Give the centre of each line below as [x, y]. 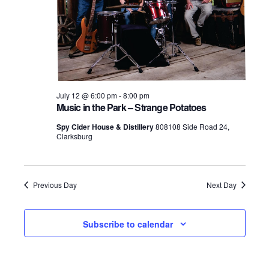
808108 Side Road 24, [192, 127]
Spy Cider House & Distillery [106, 127]
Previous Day [55, 185]
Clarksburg [74, 136]
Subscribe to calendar [128, 224]
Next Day [221, 185]
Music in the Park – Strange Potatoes [131, 107]
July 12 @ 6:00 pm [86, 95]
